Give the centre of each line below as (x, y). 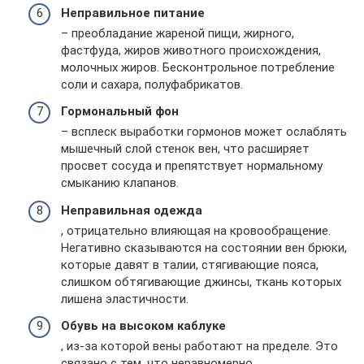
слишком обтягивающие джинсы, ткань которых (201, 282)
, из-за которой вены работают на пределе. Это (199, 347)
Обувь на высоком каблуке (143, 326)
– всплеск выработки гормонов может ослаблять (204, 132)
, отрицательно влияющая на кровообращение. (196, 230)
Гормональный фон (120, 112)
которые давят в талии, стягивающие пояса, (190, 264)
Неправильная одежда (132, 210)
